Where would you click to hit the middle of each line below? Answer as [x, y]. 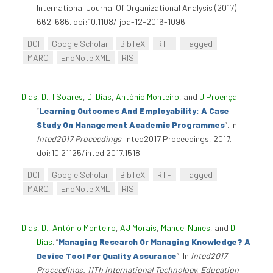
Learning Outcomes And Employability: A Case [134, 110]
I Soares [68, 96]
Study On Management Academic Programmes [131, 124]
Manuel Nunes [186, 227]
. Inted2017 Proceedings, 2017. [176, 138]
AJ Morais [138, 227]
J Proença [218, 96]
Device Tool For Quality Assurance [107, 255]
